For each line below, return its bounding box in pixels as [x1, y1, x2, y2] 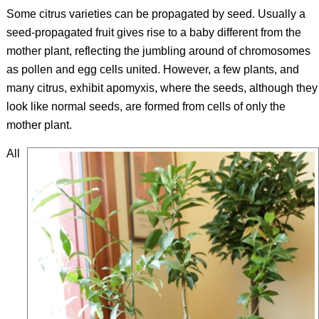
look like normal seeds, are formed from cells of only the [6, 100, 286, 113]
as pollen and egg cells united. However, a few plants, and [6, 63, 299, 76]
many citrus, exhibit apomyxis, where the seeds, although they [6, 82, 318, 95]
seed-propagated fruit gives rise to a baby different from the [6, 26, 301, 39]
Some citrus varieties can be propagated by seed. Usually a [6, 8, 305, 21]
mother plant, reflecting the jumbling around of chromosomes [6, 45, 310, 58]
